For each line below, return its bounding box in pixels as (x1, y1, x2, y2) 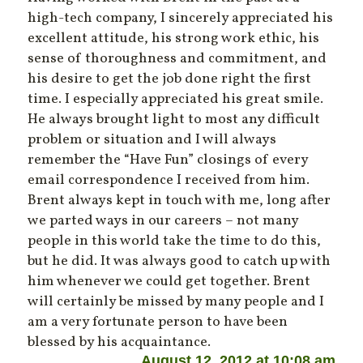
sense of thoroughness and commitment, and (28, 49, 327, 70)
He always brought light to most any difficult (28, 109, 321, 130)
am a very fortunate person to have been (28, 312, 288, 333)
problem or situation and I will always (28, 130, 277, 151)
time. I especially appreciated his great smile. (28, 89, 324, 110)
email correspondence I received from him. (28, 170, 310, 191)
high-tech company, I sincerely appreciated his (28, 8, 334, 29)
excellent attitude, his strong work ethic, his (28, 28, 320, 49)
